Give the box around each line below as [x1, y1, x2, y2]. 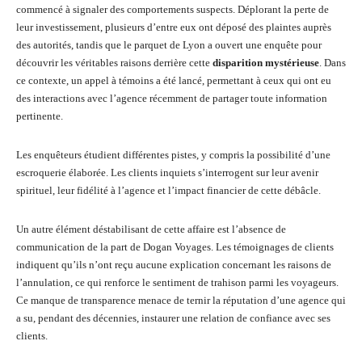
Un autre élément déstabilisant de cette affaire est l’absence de [16, 223, 286, 235]
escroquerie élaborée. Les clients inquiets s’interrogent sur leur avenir [16, 166, 318, 179]
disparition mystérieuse [213, 57, 319, 69]
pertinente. [16, 110, 63, 122]
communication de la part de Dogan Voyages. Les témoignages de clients [16, 241, 334, 253]
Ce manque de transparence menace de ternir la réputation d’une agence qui [16, 294, 346, 306]
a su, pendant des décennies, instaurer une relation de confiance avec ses [16, 312, 330, 324]
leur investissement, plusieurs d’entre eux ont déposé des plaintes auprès [16, 21, 331, 33]
